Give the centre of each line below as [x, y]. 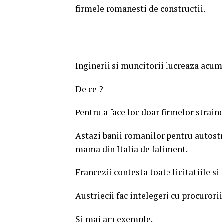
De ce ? [89, 89]
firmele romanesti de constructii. [140, 9]
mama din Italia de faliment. [132, 149]
